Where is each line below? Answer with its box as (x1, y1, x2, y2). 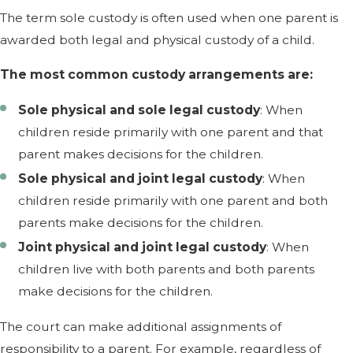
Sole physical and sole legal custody (18, 102, 261, 117)
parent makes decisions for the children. (18, 146, 264, 162)
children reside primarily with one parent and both (18, 192, 329, 208)
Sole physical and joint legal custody (18, 170, 263, 186)
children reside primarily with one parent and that (18, 124, 324, 139)
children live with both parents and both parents (18, 261, 315, 277)
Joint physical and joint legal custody (18, 239, 267, 255)
